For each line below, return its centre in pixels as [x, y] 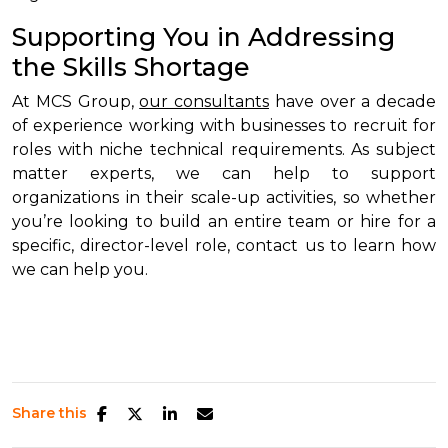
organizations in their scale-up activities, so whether [224, 197]
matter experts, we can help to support [224, 173]
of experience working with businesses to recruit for [224, 125]
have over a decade [352, 101]
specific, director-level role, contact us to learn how [224, 245]
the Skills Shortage [131, 66]
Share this [49, 412]
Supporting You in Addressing [203, 36]
